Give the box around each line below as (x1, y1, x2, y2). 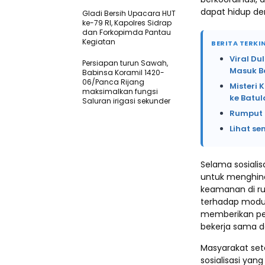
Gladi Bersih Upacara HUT (82, 8, 176, 18)
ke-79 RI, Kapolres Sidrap (82, 17, 172, 28)
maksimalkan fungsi (82, 86, 158, 96)
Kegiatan (82, 36, 115, 47)
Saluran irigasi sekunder (82, 95, 170, 106)
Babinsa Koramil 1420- (82, 67, 164, 77)
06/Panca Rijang (82, 76, 144, 87)
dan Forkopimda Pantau (82, 27, 171, 37)
